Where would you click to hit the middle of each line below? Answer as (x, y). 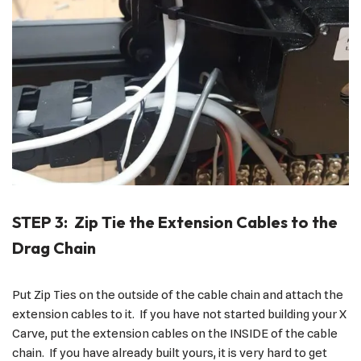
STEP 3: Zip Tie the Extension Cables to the (175, 222)
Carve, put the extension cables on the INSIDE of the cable (175, 334)
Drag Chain (54, 248)
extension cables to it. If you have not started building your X (179, 314)
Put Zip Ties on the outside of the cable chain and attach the (178, 295)
